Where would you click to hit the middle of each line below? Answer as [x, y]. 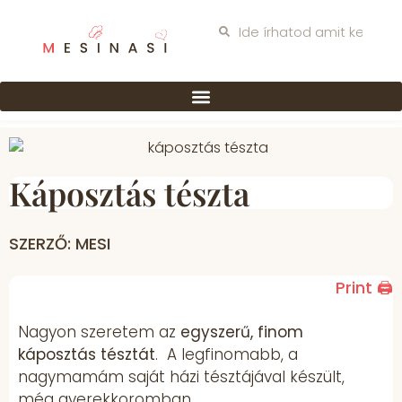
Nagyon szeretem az [99, 332]
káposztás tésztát [87, 355]
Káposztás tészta [129, 192]
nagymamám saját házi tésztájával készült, [181, 377]
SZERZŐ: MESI [60, 243]
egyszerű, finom [242, 332]
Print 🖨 [364, 287]
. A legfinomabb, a [227, 355]
